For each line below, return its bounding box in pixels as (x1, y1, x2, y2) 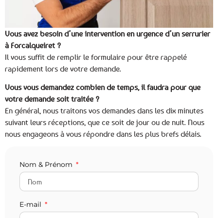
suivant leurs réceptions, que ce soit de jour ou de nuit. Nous (5, 117, 204, 127)
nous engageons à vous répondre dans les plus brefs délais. (5, 128, 201, 139)
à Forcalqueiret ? (5, 40, 61, 50)
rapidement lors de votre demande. (5, 63, 123, 73)
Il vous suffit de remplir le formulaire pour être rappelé (5, 52, 187, 62)
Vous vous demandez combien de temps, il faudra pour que (5, 82, 200, 92)
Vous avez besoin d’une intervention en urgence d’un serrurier (5, 28, 210, 38)
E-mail (19, 200, 43, 209)
